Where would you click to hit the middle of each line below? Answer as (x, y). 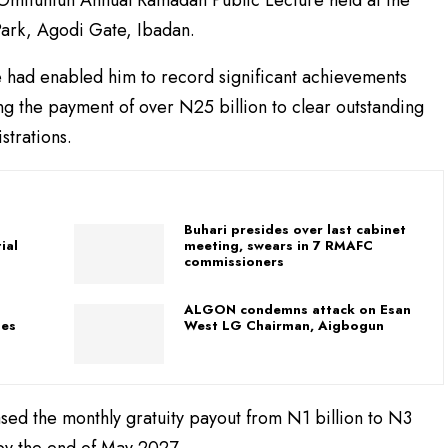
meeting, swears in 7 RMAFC (278, 245)
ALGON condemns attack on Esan (297, 309)
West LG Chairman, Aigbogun (284, 325)
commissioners (234, 261)
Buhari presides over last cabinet (295, 229)
